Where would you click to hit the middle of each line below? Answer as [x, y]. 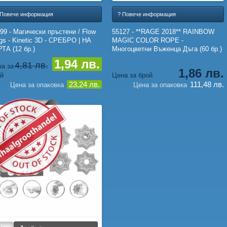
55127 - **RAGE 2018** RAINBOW [163, 31]
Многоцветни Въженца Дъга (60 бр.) [167, 49]
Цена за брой [132, 75]
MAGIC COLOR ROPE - [147, 40]
